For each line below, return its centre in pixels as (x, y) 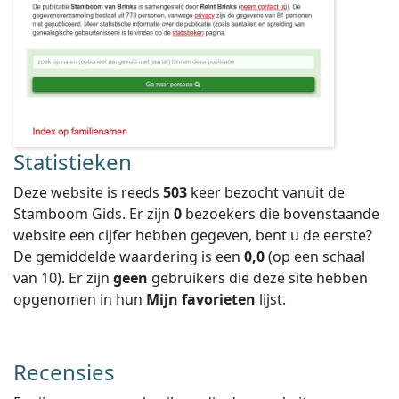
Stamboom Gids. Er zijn (94, 214)
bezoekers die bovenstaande (281, 214)
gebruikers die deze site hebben (258, 278)
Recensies (64, 372)
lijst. (271, 299)
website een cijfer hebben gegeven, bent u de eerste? (193, 235)
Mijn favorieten (201, 299)
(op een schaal (315, 256)
